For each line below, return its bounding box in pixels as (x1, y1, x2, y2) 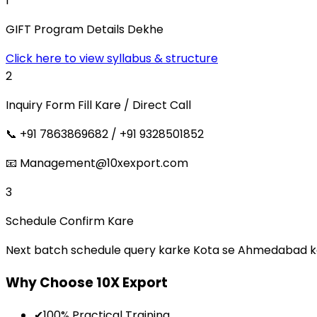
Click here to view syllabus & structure (6, 50, 218, 67)
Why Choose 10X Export (6, 272, 168, 292)
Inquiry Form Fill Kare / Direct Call (6, 97, 191, 114)
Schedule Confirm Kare (6, 213, 134, 230)
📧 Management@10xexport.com (6, 155, 188, 172)
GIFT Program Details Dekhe (6, 21, 163, 38)
